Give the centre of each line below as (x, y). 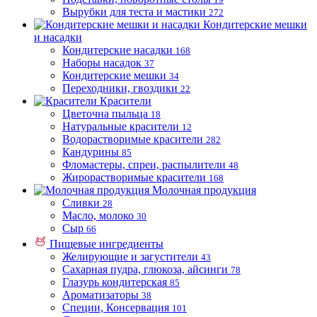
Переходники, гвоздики (120, 88)
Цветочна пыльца (105, 114)
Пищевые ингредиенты (106, 244)
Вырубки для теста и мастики (134, 12)
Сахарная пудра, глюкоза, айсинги (145, 269)
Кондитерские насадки (117, 50)
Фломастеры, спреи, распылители (144, 165)
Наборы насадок (102, 63)
